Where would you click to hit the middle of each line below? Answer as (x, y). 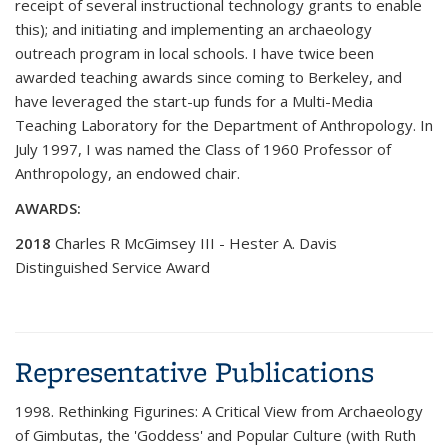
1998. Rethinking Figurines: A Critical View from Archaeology (219, 411)
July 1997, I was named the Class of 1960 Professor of (203, 149)
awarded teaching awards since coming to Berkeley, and (208, 77)
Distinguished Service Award (112, 267)
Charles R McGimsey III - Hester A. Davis (196, 243)
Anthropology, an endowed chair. (127, 173)
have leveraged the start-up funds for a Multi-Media (194, 101)
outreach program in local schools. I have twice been (194, 53)
